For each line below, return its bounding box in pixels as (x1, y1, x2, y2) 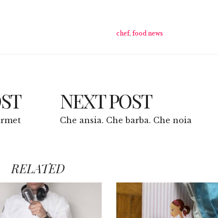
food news (132, 29, 163, 37)
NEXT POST (59, 87, 152, 113)
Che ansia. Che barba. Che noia (59, 115, 192, 125)
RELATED (11, 160, 65, 176)
